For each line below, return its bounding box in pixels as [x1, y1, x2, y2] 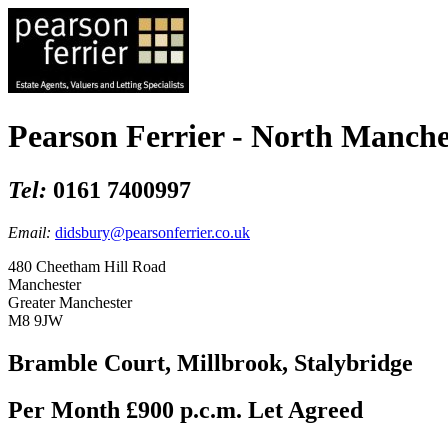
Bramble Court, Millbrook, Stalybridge [8, 349, 413, 376]
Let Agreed [248, 396, 363, 423]
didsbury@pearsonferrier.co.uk [55, 223, 250, 241]
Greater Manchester [8, 293, 132, 311]
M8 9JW [8, 311, 63, 329]
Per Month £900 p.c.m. [8, 396, 248, 423]
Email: [8, 223, 55, 241]
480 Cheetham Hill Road [8, 257, 166, 275]
